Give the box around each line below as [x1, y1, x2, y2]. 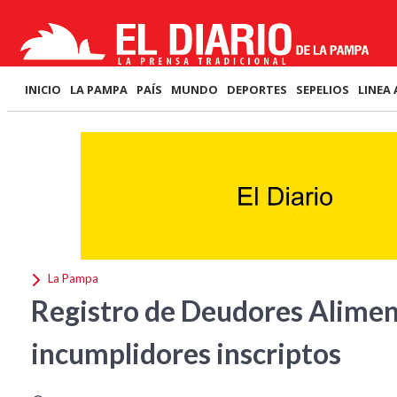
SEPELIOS [296, 82, 349, 97]
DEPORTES [227, 82, 287, 97]
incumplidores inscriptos [31, 336, 341, 370]
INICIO [25, 82, 61, 97]
